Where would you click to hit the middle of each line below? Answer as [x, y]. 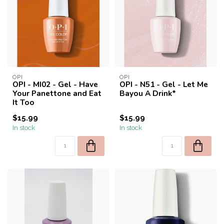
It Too [23, 102]
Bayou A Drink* [148, 93]
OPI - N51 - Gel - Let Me [164, 84]
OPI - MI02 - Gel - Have [55, 84]
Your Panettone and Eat [57, 93]
